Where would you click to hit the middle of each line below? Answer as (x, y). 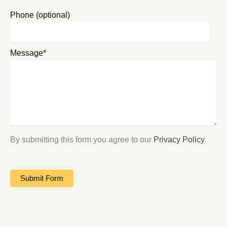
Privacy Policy (179, 139)
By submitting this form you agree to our (82, 139)
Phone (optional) (40, 15)
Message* (28, 53)
